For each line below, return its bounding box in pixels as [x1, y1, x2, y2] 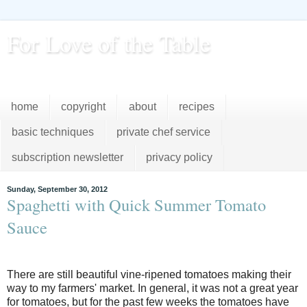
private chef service [116, 126, 211, 138]
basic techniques [11, 126, 94, 138]
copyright [61, 101, 106, 113]
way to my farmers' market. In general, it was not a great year [7, 282, 298, 295]
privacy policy [146, 151, 213, 164]
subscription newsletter [11, 151, 123, 164]
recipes [179, 101, 215, 113]
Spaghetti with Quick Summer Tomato [7, 193, 266, 216]
